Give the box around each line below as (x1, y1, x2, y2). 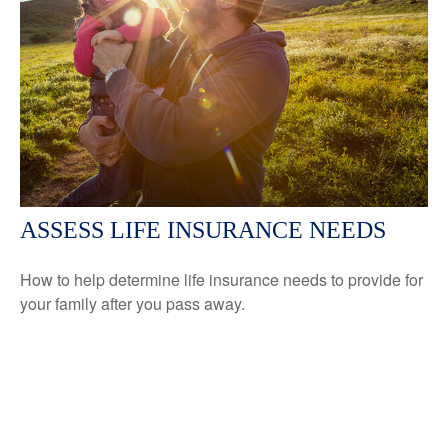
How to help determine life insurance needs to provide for (20, 268, 423, 292)
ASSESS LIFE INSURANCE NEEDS (20, 217, 386, 244)
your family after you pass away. (20, 292, 245, 316)
